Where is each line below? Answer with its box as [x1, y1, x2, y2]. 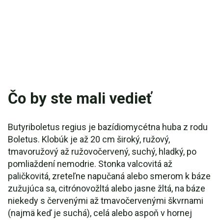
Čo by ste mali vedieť [8, 89, 152, 108]
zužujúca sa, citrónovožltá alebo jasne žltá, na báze [8, 183, 205, 193]
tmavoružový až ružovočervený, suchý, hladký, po [8, 146, 196, 157]
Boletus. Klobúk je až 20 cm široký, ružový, [8, 134, 170, 144]
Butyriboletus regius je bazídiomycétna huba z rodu [8, 122, 208, 132]
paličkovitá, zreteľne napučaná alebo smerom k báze [8, 171, 211, 181]
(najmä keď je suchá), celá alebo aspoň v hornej [8, 208, 192, 218]
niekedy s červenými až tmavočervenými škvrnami [8, 195, 203, 206]
